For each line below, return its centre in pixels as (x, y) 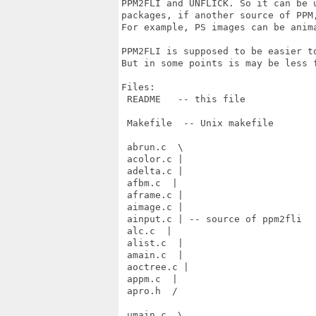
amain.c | (152, 255)
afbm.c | (150, 183)
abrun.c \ (152, 147)
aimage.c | (152, 207)
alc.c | (147, 231)
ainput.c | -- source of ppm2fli (212, 219)
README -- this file (183, 99)
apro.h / (150, 291)
